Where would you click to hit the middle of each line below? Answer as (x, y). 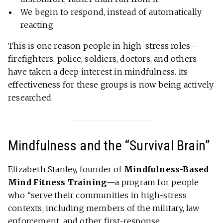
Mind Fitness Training (57, 182)
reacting (37, 25)
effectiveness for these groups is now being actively (111, 85)
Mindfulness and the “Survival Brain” (109, 146)
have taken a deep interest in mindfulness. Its (98, 72)
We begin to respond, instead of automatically (111, 12)
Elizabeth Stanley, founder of (66, 169)
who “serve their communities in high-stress (98, 195)
